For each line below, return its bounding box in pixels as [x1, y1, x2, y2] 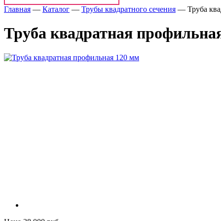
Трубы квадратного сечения [81, 5, 176, 13]
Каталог [42, 5, 70, 13]
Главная [4, 5, 31, 13]
